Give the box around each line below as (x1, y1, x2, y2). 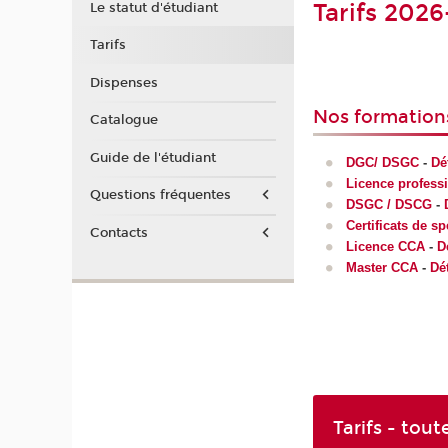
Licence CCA (345, 239, 425, 255)
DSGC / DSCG (345, 197, 432, 213)
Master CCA (345, 260, 418, 276)
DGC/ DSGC (345, 155, 419, 171)
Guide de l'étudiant (89, 149, 216, 166)
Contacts (89, 224, 148, 241)
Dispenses (89, 74, 158, 91)
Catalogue (89, 112, 158, 128)
